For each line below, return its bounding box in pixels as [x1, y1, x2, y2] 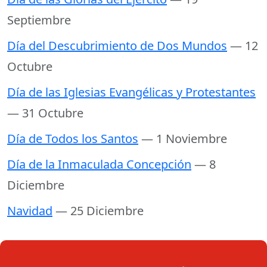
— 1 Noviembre [141, 131, 227, 147]
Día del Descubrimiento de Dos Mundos [7, 38, 227, 54]
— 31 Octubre [7, 105, 83, 122]
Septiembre [7, 12, 71, 29]
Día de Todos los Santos [7, 131, 138, 147]
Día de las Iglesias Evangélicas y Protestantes [7, 84, 256, 101]
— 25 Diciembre [55, 203, 144, 219]
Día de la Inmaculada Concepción [7, 156, 191, 173]
